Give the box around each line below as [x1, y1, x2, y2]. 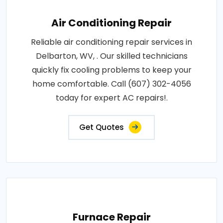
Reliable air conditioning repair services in [31, 36, 192, 48]
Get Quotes [79, 121, 124, 132]
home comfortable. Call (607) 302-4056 [32, 78, 191, 90]
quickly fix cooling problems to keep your [31, 64, 192, 76]
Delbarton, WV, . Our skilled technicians [35, 50, 188, 62]
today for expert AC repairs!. [55, 92, 168, 104]
